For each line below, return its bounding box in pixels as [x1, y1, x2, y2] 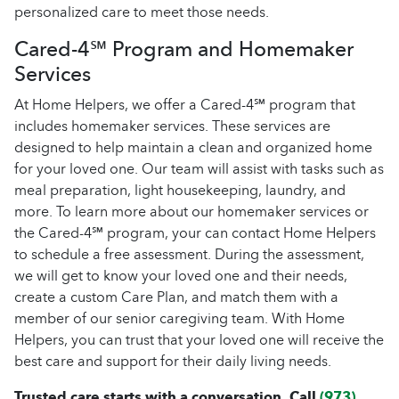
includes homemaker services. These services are [14, 114, 330, 138]
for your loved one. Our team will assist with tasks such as [14, 157, 384, 181]
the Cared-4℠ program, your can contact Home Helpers [14, 221, 376, 245]
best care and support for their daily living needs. [14, 349, 331, 373]
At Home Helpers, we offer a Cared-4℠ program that [14, 93, 355, 117]
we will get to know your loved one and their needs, [14, 264, 347, 288]
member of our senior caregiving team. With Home [14, 306, 345, 330]
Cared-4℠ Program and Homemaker [14, 31, 354, 67]
